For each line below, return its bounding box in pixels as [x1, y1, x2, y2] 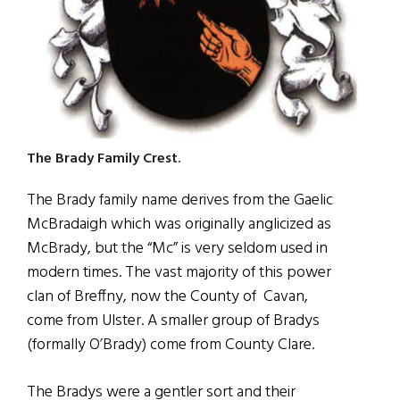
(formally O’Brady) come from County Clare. [27, 332, 314, 359]
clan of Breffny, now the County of [27, 284, 263, 311]
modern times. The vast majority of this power [27, 260, 331, 287]
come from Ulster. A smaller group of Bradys [27, 308, 320, 335]
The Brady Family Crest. [27, 147, 181, 171]
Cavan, [263, 284, 308, 311]
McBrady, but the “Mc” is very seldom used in [27, 236, 328, 262]
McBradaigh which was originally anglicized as [27, 212, 331, 238]
